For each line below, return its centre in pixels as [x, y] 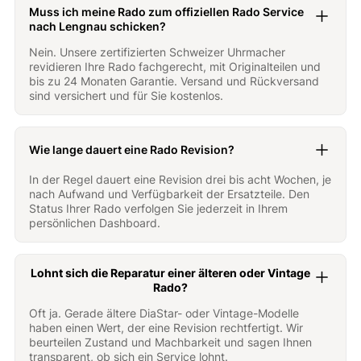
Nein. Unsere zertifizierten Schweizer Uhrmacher [158, 52]
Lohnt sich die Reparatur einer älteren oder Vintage [171, 273]
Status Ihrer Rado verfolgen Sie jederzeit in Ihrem [159, 209]
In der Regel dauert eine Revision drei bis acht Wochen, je [180, 180]
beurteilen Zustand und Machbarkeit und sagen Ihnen [171, 342]
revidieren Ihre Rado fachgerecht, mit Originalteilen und [175, 67]
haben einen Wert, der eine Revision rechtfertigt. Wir [166, 328]
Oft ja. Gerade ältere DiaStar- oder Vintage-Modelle [164, 313]
